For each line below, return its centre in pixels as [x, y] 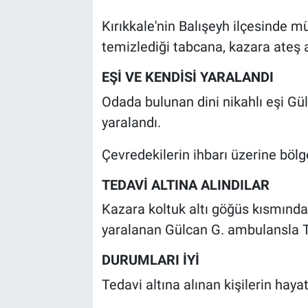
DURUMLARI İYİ [150, 260]
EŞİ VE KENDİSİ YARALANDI [187, 77]
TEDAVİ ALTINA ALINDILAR [185, 185]
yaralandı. [131, 122]
